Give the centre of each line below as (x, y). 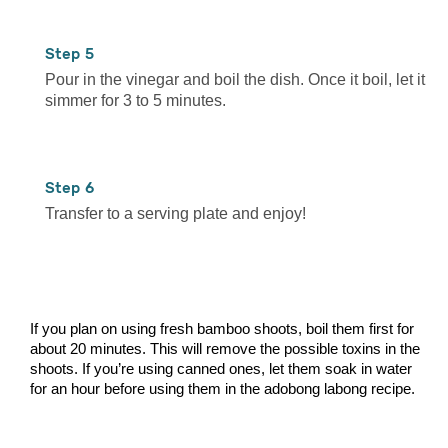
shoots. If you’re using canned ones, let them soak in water (221, 368)
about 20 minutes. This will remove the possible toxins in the (225, 348)
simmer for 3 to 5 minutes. (135, 100)
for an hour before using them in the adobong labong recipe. (222, 388)
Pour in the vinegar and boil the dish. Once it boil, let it (235, 79)
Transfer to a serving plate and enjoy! (175, 213)
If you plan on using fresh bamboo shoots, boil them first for (222, 328)
